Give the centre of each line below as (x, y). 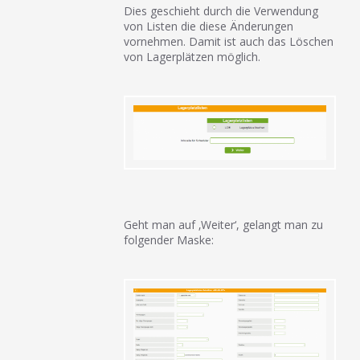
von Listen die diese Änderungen (209, 26)
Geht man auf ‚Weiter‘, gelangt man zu (224, 225)
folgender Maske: (169, 240)
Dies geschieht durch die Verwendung (221, 11)
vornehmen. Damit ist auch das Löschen (229, 41)
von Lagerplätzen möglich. (192, 57)
